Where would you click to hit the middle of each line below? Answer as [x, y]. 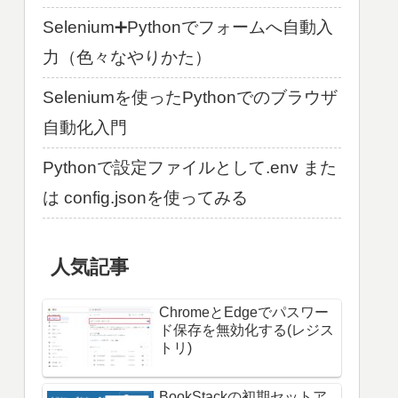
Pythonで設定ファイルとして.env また [190, 167]
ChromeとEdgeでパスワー [244, 313]
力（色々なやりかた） [127, 57]
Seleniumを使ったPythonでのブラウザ [190, 97]
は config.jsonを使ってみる [145, 198]
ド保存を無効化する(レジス [247, 330]
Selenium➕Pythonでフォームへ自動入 [188, 27]
